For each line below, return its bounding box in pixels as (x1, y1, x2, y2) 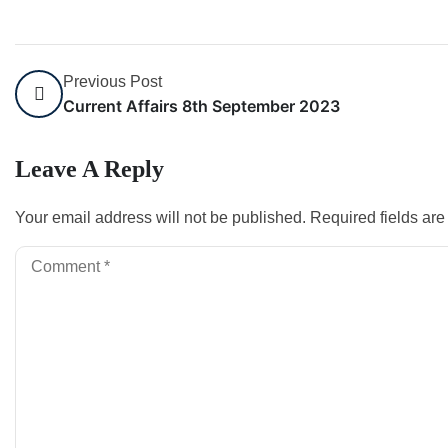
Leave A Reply (15, 156, 164, 182)
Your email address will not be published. (15, 209, 306, 226)
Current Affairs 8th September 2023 (63, 96, 340, 116)
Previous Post (63, 73, 162, 90)
